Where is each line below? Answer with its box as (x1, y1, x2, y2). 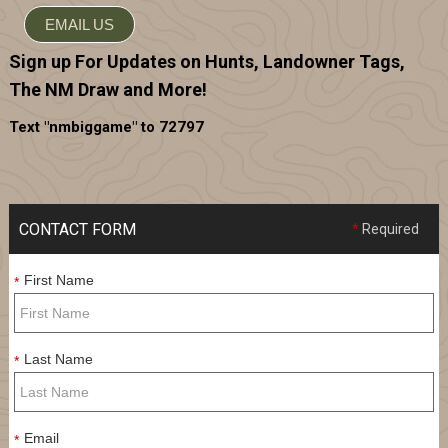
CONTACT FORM (18, 219, 136, 239)
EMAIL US (44, 15, 114, 33)
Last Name (23, 350, 93, 367)
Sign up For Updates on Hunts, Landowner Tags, (8, 50, 405, 72)
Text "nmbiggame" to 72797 (8, 117, 204, 136)
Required (359, 220, 420, 237)
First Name (23, 271, 94, 288)
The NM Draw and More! (8, 78, 207, 100)
